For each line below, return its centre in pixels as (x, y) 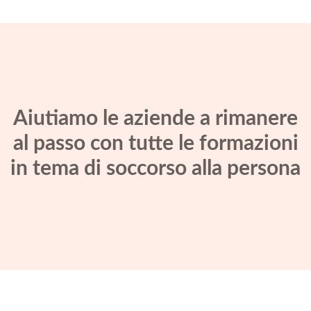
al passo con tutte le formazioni (155, 143)
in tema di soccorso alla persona (155, 168)
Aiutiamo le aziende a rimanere (155, 118)
